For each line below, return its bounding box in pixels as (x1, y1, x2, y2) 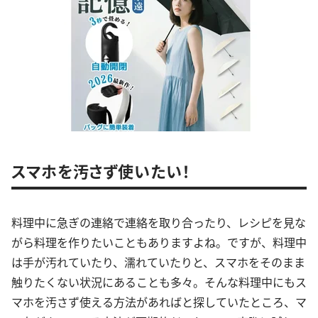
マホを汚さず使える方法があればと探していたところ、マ (11, 293, 307, 310)
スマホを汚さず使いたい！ (11, 159, 191, 182)
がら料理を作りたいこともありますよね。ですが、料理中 (11, 234, 307, 251)
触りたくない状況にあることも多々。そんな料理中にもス (11, 273, 307, 290)
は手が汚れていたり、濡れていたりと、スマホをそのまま (11, 253, 305, 270)
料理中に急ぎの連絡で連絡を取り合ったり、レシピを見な (11, 214, 306, 231)
